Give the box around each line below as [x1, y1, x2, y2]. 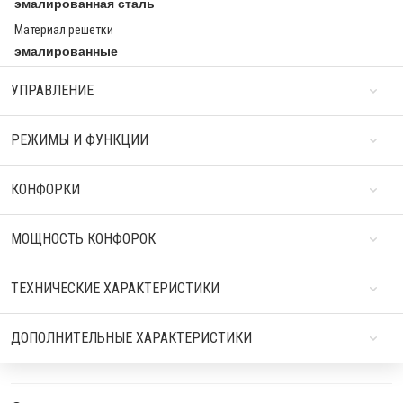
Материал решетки [14, 22, 113, 38]
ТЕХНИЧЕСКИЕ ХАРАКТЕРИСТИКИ [11, 280, 219, 298]
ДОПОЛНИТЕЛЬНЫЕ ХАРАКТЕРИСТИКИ [11, 329, 252, 347]
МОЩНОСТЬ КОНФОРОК [11, 230, 156, 248]
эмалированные [14, 44, 118, 59]
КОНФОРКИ [11, 181, 80, 199]
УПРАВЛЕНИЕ [11, 82, 94, 100]
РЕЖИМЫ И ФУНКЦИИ [11, 131, 148, 149]
